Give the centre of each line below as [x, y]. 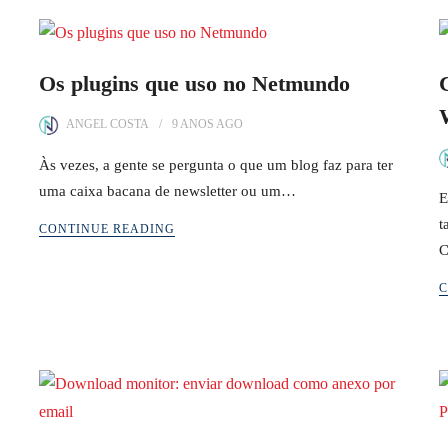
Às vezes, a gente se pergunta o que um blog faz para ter [216, 165]
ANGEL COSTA [107, 124]
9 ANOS [193, 124]
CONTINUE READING [107, 229]
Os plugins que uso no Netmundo [194, 83]
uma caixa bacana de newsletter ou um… [167, 191]
